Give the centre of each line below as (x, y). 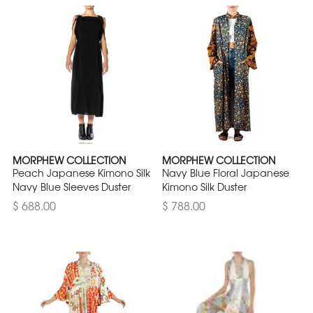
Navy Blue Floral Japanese (226, 173)
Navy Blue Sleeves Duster (72, 187)
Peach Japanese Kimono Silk (81, 173)
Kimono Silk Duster (204, 187)
